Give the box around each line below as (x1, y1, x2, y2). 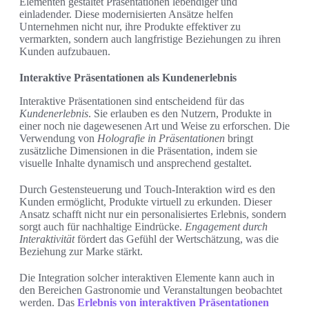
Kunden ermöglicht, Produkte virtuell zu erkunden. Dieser (19, 196, 272, 208)
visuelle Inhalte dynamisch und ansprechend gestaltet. (19, 157, 252, 170)
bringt (225, 132, 253, 145)
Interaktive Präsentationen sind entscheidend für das (19, 95, 244, 108)
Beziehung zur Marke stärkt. (19, 246, 143, 258)
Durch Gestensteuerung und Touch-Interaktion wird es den (19, 183, 275, 196)
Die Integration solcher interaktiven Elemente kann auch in (19, 272, 275, 284)
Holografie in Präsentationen (97, 132, 225, 145)
